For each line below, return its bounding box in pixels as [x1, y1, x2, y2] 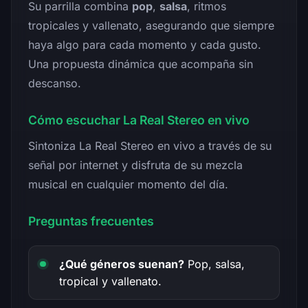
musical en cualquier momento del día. [28, 177, 228, 191]
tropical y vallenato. [59, 274, 162, 288]
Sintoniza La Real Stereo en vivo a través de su [28, 138, 272, 153]
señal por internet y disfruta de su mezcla [28, 157, 243, 172]
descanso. [28, 76, 81, 90]
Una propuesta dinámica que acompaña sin [28, 56, 253, 71]
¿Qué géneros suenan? [59, 256, 184, 271]
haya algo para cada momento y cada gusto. [28, 37, 261, 52]
